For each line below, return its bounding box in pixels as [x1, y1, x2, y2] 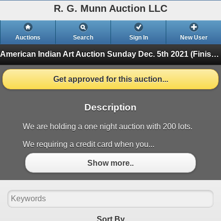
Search [73, 34, 93, 41]
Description [84, 102, 137, 113]
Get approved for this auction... [53, 74, 168, 83]
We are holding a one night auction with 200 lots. [23, 122, 192, 131]
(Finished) [190, 49, 211, 58]
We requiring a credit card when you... [23, 140, 154, 149]
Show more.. [87, 158, 134, 167]
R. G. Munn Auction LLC [54, 3, 167, 14]
